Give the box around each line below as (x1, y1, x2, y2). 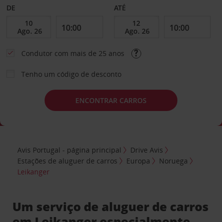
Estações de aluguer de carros (17, 156, 118, 166)
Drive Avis (130, 145, 164, 155)
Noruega (159, 156, 188, 166)
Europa (126, 156, 151, 166)
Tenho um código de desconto (21, 69, 121, 79)
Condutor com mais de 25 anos (21, 49, 126, 58)
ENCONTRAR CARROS (75, 95, 147, 105)
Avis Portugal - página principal (17, 145, 122, 155)
